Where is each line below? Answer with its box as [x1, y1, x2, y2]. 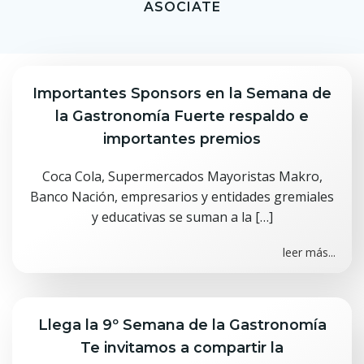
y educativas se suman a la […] [91, 208, 273, 226]
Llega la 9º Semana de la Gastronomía [37, 316, 327, 333]
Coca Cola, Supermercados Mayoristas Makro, [41, 167, 323, 185]
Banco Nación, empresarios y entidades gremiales [30, 188, 334, 206]
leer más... [283, 245, 336, 260]
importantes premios [103, 130, 261, 147]
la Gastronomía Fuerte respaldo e [55, 107, 309, 124]
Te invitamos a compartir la [80, 339, 284, 356]
